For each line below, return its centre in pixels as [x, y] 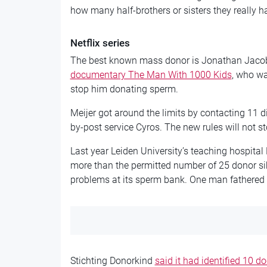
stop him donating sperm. [124, 89]
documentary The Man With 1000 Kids [151, 74]
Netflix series [100, 43]
